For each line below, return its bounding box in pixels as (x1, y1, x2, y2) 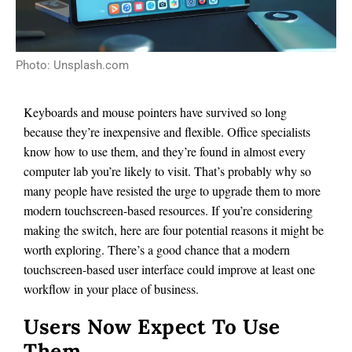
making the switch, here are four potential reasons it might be (24, 222, 324, 239)
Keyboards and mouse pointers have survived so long (24, 104, 287, 121)
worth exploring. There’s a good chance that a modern (24, 241, 290, 258)
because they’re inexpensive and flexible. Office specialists (24, 123, 310, 141)
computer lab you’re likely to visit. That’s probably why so (24, 163, 311, 180)
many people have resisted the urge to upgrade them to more (24, 182, 321, 200)
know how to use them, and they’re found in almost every (24, 143, 306, 160)
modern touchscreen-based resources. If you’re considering (24, 202, 313, 219)
